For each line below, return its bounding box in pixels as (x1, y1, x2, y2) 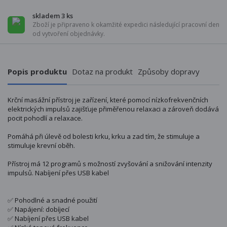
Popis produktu (8, 66, 67, 77)
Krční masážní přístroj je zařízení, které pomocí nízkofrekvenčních (8, 95, 208, 105)
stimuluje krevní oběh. (8, 141, 75, 150)
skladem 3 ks (32, 11, 73, 21)
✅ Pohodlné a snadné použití (8, 196, 97, 205)
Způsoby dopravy (138, 66, 200, 77)
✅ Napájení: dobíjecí (8, 205, 69, 214)
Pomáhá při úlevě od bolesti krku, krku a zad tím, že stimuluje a (8, 132, 200, 141)
